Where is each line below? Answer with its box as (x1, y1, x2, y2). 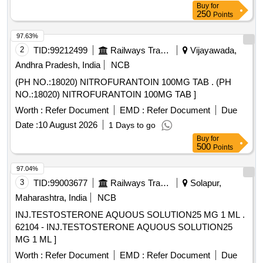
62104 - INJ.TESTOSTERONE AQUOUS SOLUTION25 (15, 222, 232, 232)
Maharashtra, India (15, 193, 87, 203)
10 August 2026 (38, 120, 97, 130)
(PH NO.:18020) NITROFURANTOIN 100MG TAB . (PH (15, 77, 216, 87)
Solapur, (188, 178, 221, 188)
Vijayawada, (188, 45, 237, 56)
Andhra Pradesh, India (15, 60, 100, 70)
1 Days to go (109, 120, 156, 130)
